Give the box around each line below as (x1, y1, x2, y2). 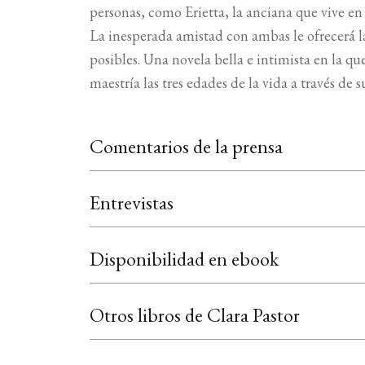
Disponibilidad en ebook (90, 246, 279, 272)
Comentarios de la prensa (90, 134, 284, 160)
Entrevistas (90, 190, 174, 216)
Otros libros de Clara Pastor (90, 302, 301, 328)
